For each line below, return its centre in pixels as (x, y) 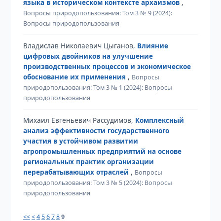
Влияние (152, 46)
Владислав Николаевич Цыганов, (80, 46)
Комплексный (159, 120)
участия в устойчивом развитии (80, 141)
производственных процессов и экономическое (107, 66)
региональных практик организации (88, 162)
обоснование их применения (75, 77)
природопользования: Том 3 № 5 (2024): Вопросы (97, 183)
